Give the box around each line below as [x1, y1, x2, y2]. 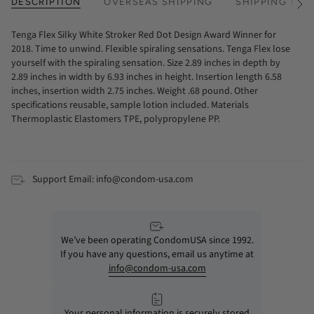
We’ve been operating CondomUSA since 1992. [60, 233, 254, 247]
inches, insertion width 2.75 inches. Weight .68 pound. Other [11, 84, 258, 99]
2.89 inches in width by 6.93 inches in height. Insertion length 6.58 [11, 70, 282, 85]
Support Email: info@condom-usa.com [32, 172, 193, 187]
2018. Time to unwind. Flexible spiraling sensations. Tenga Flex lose [11, 42, 290, 57]
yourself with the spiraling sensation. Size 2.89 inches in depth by [11, 56, 280, 71]
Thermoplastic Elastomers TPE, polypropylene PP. [11, 112, 220, 127]
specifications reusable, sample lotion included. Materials [11, 98, 249, 113]
